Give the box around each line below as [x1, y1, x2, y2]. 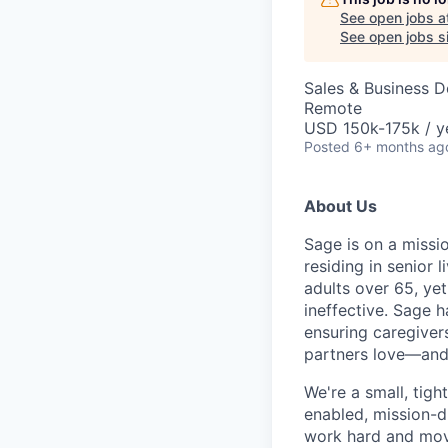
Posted [304, 138, 350, 156]
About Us [304, 196, 377, 217]
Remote [304, 98, 362, 119]
